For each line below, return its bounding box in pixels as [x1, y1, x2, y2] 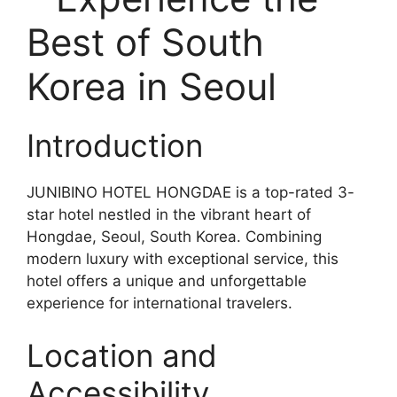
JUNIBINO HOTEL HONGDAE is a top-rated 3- [27, 183, 354, 201]
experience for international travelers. [27, 293, 292, 312]
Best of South [27, 19, 264, 65]
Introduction [27, 126, 203, 164]
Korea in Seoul [27, 63, 276, 109]
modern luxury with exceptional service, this [27, 249, 339, 268]
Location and [27, 337, 217, 375]
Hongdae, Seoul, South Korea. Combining [27, 227, 322, 245]
